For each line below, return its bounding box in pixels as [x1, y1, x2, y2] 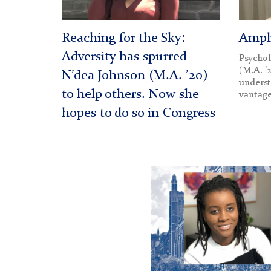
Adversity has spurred [62, 51, 187, 64]
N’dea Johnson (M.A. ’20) [62, 70, 207, 83]
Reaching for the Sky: [62, 32, 185, 45]
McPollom [149, 182, 197, 194]
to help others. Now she [62, 88, 198, 102]
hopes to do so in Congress [62, 107, 215, 120]
